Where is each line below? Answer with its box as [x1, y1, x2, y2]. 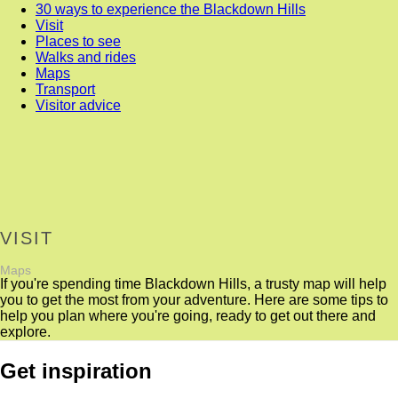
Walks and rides [36, 49, 136, 65]
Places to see [36, 33, 121, 49]
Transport [36, 81, 95, 97]
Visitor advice [36, 97, 121, 113]
